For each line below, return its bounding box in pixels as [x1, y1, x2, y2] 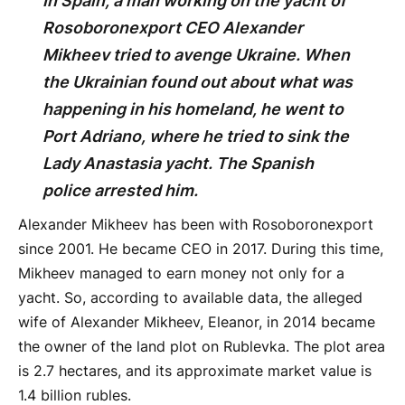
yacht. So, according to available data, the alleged [18, 289, 363, 307]
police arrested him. [42, 181, 198, 201]
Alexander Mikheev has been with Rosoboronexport [18, 216, 373, 234]
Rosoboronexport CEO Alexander [42, 18, 303, 38]
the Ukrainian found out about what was [42, 72, 353, 92]
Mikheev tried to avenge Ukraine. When [42, 45, 350, 65]
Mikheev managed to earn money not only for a [18, 265, 344, 283]
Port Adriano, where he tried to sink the [42, 127, 349, 146]
